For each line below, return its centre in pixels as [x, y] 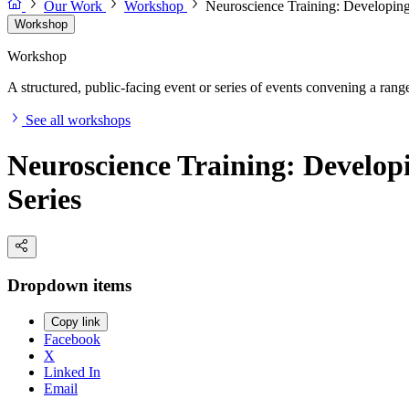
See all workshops [78, 121]
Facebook [72, 340]
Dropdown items [69, 285]
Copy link [76, 322]
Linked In [72, 372]
